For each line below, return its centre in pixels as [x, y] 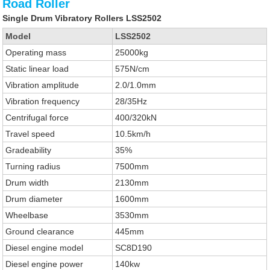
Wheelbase [27, 215]
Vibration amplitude [42, 85]
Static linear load [37, 69]
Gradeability [29, 150]
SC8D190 [134, 248]
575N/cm [133, 69]
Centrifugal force [37, 118]
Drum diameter [34, 199]
